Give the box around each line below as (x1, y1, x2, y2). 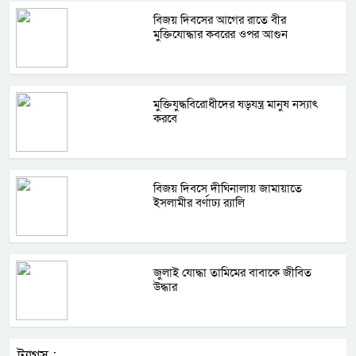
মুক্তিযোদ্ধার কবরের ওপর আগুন (153, 26, 288, 43)
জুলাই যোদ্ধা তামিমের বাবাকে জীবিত (153, 265, 312, 281)
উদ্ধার (153, 279, 178, 296)
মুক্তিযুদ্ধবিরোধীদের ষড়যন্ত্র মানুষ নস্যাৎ (153, 96, 319, 113)
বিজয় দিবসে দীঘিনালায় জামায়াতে (153, 180, 303, 197)
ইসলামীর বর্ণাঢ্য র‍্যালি (153, 195, 246, 211)
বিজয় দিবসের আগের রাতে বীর (153, 12, 287, 29)
